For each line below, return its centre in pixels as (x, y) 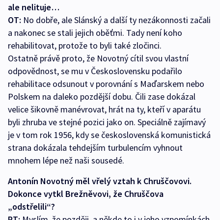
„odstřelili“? (31, 207)
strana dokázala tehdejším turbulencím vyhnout (95, 148)
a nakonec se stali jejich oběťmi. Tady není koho (95, 33)
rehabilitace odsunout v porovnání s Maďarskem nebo (106, 84)
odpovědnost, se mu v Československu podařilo (95, 71)
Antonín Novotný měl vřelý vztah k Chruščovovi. (100, 181)
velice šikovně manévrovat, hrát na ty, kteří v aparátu (104, 110)
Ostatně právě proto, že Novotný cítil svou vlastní (98, 58)
